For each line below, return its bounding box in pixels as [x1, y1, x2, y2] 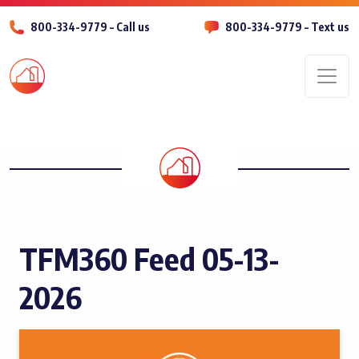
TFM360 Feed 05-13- [19, 240, 280, 277]
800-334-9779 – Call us [30, 20, 150, 34]
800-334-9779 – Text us [225, 20, 349, 34]
